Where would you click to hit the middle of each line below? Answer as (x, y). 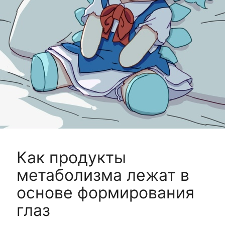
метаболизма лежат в (103, 175)
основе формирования (105, 193)
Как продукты (71, 158)
